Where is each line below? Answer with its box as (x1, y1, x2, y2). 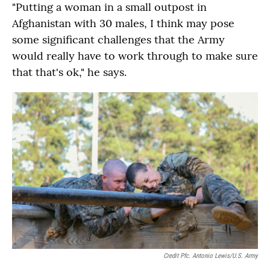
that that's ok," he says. (12, 65, 127, 80)
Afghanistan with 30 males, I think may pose (12, 16, 234, 31)
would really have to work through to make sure (12, 49, 258, 63)
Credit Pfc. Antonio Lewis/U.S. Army (163, 251, 258, 260)
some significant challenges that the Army (12, 33, 225, 47)
